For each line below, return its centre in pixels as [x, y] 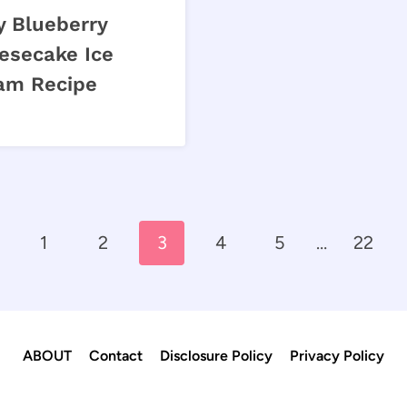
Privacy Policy [338, 356]
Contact [115, 356]
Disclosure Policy [217, 356]
